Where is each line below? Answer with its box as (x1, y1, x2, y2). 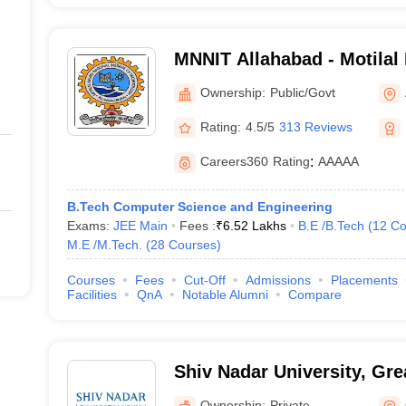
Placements (330, 273, 398, 287)
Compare (287, 287, 342, 302)
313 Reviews (278, 119, 353, 134)
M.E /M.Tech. (66, 237, 142, 252)
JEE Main (112, 218, 168, 233)
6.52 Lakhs (222, 218, 286, 233)
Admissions (245, 273, 311, 287)
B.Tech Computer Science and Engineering (66, 199, 333, 214)
